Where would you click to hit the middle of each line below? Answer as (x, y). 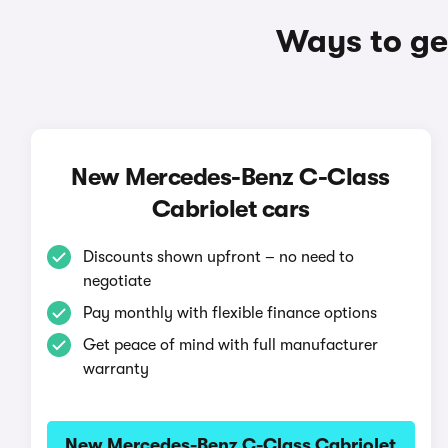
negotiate (116, 281)
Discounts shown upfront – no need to (218, 257)
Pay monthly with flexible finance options (229, 313)
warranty (115, 369)
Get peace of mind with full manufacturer (230, 345)
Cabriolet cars (230, 209)
